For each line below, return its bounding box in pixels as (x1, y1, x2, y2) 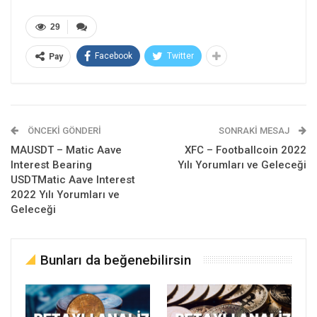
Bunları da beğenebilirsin (40, 251, 191, 268)
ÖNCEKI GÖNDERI (25, 125, 101, 136)
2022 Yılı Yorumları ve (11, 188, 120, 201)
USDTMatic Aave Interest (11, 173, 135, 186)
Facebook (95, 50, 132, 61)
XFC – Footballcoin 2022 (185, 143, 306, 156)
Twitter (167, 50, 194, 61)
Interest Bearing (11, 158, 92, 171)
